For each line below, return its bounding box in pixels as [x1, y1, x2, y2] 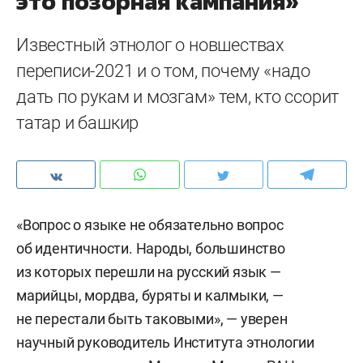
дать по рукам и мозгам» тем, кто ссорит [16, 87, 340, 107]
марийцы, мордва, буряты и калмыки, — [16, 287, 284, 304]
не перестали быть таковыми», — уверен [16, 310, 288, 327]
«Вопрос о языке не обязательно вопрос [16, 216, 284, 233]
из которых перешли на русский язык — [16, 263, 281, 280]
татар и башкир [16, 113, 139, 133]
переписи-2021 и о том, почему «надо [16, 61, 310, 81]
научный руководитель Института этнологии [16, 334, 314, 351]
